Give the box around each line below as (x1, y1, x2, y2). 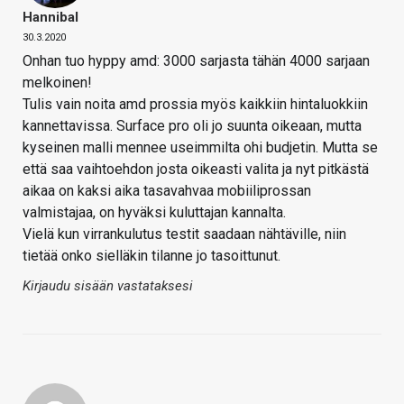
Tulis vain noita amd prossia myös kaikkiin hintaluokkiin (23, 95, 368, 113)
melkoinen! (23, 73, 92, 91)
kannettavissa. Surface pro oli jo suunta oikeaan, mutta (23, 116, 362, 134)
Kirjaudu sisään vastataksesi (23, 277, 193, 294)
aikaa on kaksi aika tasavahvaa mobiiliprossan (23, 181, 311, 199)
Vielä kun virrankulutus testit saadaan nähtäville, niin (23, 225, 346, 243)
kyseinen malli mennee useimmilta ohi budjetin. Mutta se (23, 138, 378, 156)
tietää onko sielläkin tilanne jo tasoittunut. (23, 246, 280, 264)
